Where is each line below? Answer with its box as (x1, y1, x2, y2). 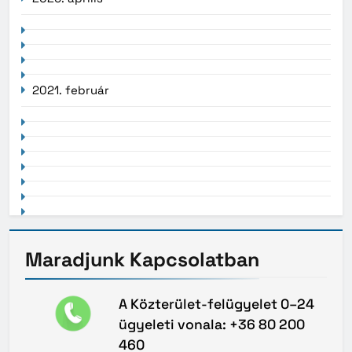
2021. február (32, 82, 109, 98)
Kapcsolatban (130, 247, 259, 273)
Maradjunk (25, 247, 130, 273)
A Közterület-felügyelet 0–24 (119, 295, 315, 313)
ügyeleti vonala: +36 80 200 (119, 316, 306, 334)
